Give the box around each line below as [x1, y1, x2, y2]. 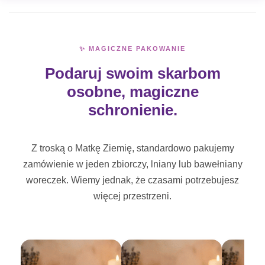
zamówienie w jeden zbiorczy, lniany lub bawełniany [22, 159, 243, 169]
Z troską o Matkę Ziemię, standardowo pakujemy [31, 143, 234, 153]
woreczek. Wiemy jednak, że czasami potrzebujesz [26, 175, 239, 185]
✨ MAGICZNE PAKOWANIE [79, 45, 186, 52]
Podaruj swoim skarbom [44, 64, 221, 82]
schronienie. [88, 101, 177, 119]
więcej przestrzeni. [93, 191, 172, 201]
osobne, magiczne [66, 83, 199, 101]
